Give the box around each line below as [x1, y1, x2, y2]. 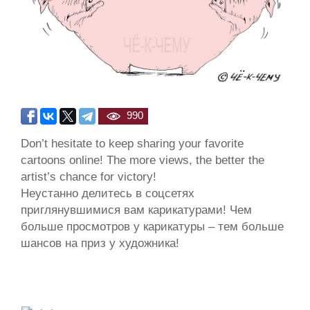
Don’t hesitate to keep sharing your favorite [21, 136, 244, 150]
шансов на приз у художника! [21, 235, 179, 250]
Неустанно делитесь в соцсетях [21, 185, 194, 200]
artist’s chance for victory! [21, 169, 156, 183]
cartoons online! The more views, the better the [21, 152, 264, 167]
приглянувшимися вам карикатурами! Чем [21, 202, 252, 217]
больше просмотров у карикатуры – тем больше [21, 219, 284, 233]
